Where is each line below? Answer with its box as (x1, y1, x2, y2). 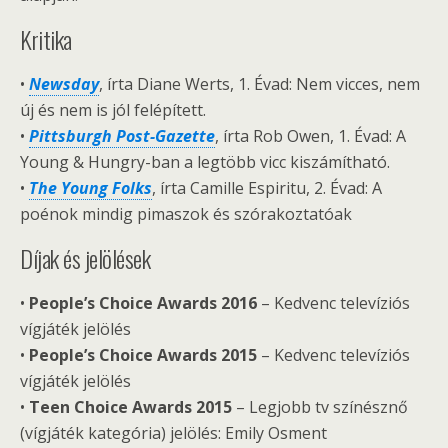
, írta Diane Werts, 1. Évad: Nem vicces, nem (99, 73, 420, 95)
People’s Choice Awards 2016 (29, 292, 257, 314)
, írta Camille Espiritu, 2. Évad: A (152, 177, 382, 199)
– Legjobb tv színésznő (232, 396, 408, 418)
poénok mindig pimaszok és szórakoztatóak (20, 203, 352, 225)
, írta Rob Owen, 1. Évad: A (215, 125, 406, 147)
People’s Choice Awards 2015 (29, 344, 257, 366)
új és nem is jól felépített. (20, 99, 206, 121)
